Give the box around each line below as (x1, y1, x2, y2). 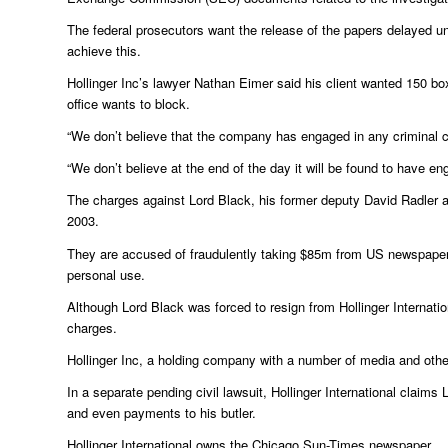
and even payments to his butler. (67, 402, 256, 422)
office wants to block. (67, 94, 190, 114)
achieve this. (67, 41, 141, 61)
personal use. (67, 264, 145, 284)
